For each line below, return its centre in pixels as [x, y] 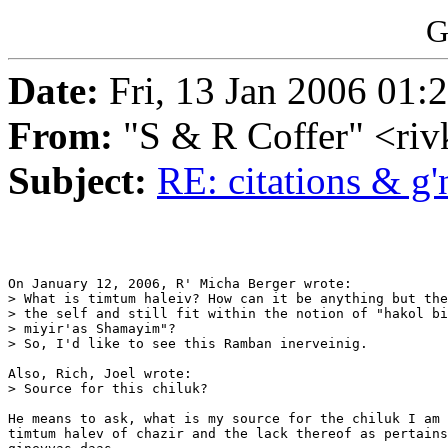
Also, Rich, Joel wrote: [100, 374]
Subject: [77, 181]
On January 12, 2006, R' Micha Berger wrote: [180, 284]
